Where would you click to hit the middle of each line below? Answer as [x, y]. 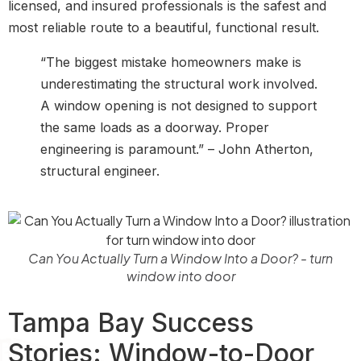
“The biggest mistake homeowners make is [171, 62]
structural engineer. [100, 170]
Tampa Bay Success [131, 322]
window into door [180, 276]
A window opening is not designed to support [178, 105]
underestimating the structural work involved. [179, 83]
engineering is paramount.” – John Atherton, [177, 149]
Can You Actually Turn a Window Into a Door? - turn [180, 258]
